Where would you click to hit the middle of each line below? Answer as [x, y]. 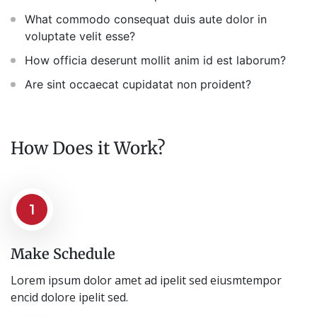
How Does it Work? [88, 148]
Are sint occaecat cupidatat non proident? [138, 84]
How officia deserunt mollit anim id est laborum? [155, 60]
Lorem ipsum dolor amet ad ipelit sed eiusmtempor [146, 280]
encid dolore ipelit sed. [69, 297]
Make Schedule [63, 253]
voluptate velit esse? [80, 36]
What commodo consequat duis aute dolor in [146, 19]
